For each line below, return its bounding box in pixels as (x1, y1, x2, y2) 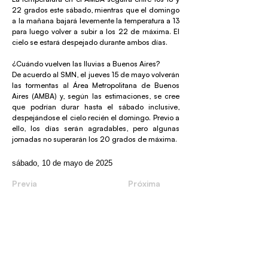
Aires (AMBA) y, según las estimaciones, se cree (12, 92, 179, 100)
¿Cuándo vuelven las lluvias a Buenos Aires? (12, 59, 160, 68)
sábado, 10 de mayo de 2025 (12, 159, 112, 167)
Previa (12, 178, 37, 188)
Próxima (128, 178, 160, 188)
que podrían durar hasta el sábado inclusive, (12, 102, 179, 111)
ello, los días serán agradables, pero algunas (12, 124, 179, 133)
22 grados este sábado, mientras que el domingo (12, 5, 179, 14)
